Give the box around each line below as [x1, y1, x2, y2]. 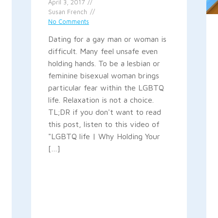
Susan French [48, 8, 87, 16]
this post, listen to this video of [48, 119, 160, 128]
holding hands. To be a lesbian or [48, 58, 160, 68]
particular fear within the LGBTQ [48, 83, 164, 92]
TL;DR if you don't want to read [48, 107, 161, 116]
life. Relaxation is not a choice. [48, 95, 154, 104]
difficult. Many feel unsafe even [48, 46, 158, 55]
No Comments [48, 18, 89, 25]
